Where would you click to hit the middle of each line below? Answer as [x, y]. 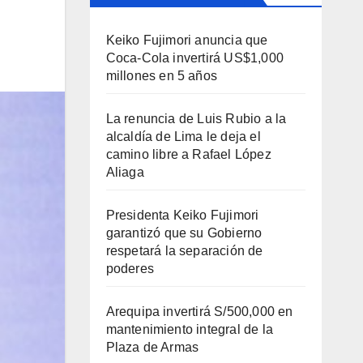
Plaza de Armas [152, 347]
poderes [130, 269]
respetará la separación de [184, 251]
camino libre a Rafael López [188, 154]
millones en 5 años [162, 76]
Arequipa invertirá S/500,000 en [199, 312]
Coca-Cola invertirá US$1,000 [195, 58]
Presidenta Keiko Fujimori [182, 215]
